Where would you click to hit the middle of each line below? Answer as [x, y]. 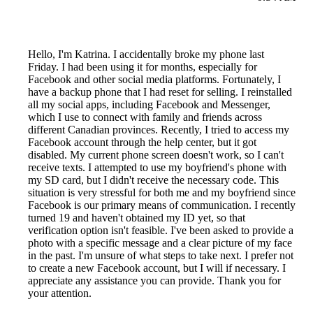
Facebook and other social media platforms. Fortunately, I [154, 80]
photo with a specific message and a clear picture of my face [160, 243]
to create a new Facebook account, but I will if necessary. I [157, 268]
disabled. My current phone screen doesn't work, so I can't [156, 155]
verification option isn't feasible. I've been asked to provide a [161, 231]
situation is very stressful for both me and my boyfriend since [162, 193]
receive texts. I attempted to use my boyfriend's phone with [157, 168]
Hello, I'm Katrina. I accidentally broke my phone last [146, 54]
